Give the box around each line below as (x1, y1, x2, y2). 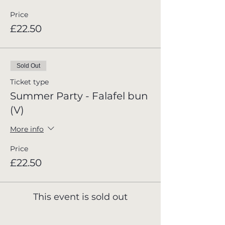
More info (10, 124, 44, 134)
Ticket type (10, 77, 49, 86)
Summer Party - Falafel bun (10, 90, 148, 102)
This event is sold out (33, 191, 128, 202)
